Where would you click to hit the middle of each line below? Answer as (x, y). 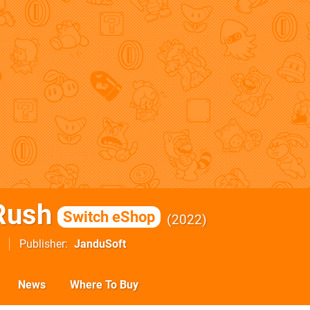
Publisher (42, 244)
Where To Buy (104, 285)
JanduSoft (100, 244)
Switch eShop (109, 217)
